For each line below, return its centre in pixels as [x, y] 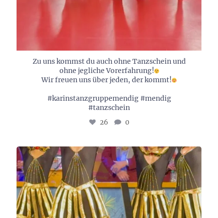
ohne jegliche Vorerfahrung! [107, 70]
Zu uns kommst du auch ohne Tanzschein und [109, 61]
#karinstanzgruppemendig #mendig [109, 98]
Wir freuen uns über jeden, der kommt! [107, 80]
